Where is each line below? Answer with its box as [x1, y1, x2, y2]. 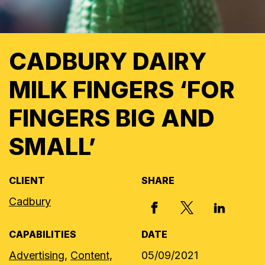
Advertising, [9, 249, 67, 261]
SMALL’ [9, 132, 96, 161]
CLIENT [9, 174, 45, 186]
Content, [70, 249, 112, 261]
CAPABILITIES [9, 228, 76, 240]
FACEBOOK [148, 199, 212, 213]
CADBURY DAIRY [9, 47, 206, 76]
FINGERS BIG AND [9, 104, 215, 132]
